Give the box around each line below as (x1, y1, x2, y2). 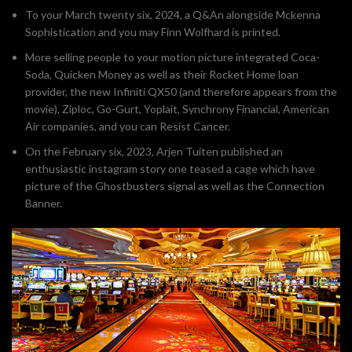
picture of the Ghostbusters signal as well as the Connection (25, 179, 324, 193)
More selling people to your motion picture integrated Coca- (25, 50, 320, 64)
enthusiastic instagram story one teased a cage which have (25, 162, 315, 176)
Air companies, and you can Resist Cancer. (25, 119, 230, 134)
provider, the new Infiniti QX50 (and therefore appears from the (25, 85, 337, 99)
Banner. (25, 196, 62, 211)
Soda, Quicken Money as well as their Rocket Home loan (25, 68, 299, 82)
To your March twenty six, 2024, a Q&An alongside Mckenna (25, 8, 321, 22)
